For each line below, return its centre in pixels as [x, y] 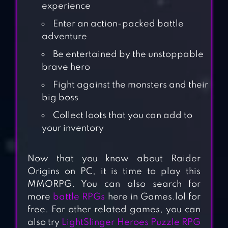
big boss [60, 98]
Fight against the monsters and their [130, 85]
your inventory [73, 129]
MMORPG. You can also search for [114, 184]
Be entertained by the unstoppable [128, 55]
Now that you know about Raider [114, 159]
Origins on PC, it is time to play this [114, 172]
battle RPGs [79, 197]
